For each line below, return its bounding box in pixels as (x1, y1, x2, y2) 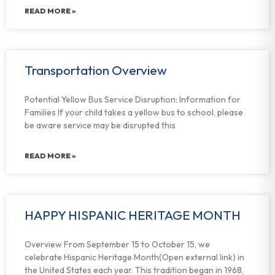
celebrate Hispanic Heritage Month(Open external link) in (25, 252, 244, 263)
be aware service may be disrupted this (25, 120, 176, 131)
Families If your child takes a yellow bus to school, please (25, 107, 243, 118)
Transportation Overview (25, 62, 167, 78)
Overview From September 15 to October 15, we (25, 239, 210, 250)
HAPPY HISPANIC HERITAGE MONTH (25, 207, 241, 223)
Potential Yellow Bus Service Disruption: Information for (25, 94, 241, 105)
